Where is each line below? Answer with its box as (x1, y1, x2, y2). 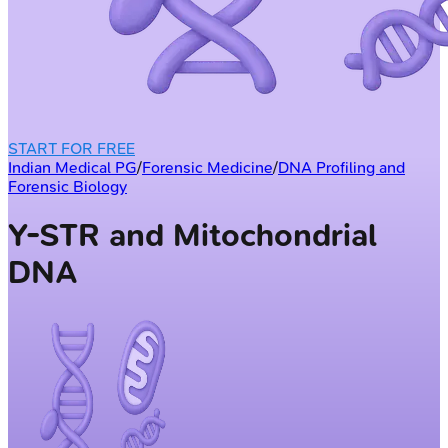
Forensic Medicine (142, 157, 273, 177)
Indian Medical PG (8, 157, 137, 177)
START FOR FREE (8, 138, 135, 158)
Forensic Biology (8, 176, 127, 196)
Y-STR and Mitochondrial (8, 217, 377, 255)
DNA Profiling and (278, 157, 405, 177)
